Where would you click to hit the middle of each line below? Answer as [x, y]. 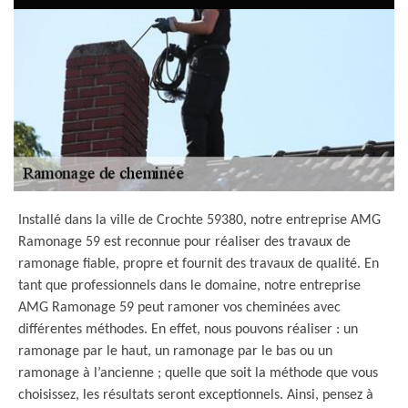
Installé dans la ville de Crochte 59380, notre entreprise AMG [199, 220]
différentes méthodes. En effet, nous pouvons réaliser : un [188, 330]
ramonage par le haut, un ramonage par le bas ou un [175, 352]
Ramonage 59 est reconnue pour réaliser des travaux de [184, 242]
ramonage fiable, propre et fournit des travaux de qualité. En [199, 264]
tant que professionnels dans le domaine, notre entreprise [189, 286]
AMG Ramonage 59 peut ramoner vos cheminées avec [179, 308]
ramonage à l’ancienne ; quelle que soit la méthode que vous [198, 373]
